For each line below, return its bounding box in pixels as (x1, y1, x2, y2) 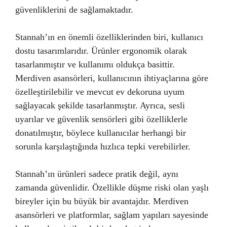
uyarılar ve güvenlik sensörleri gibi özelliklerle (15, 114, 187, 124)
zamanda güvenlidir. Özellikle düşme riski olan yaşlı (15, 182, 209, 193)
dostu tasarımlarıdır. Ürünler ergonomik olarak (15, 46, 187, 56)
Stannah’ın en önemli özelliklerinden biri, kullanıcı (15, 32, 203, 42)
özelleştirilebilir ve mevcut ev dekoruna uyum (15, 87, 184, 97)
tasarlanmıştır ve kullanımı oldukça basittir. (15, 59, 175, 69)
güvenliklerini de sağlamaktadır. (15, 5, 133, 15)
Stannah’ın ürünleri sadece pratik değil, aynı (15, 169, 178, 179)
